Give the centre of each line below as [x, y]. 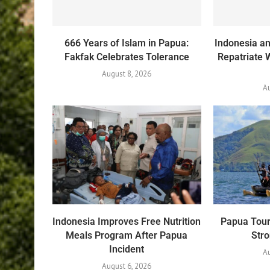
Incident [127, 249]
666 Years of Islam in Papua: [127, 43]
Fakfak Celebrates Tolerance [127, 57]
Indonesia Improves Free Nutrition [127, 221]
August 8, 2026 [127, 74]
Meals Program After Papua [127, 235]
